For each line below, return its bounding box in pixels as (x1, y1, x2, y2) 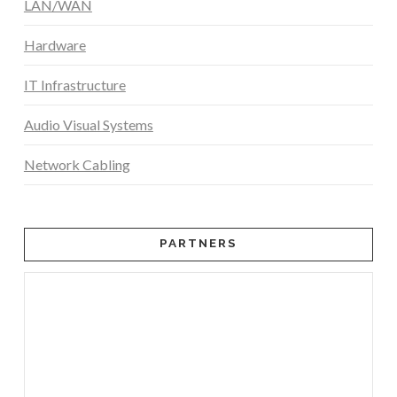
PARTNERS (159, 236, 238, 251)
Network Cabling (23, 155, 130, 173)
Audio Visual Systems (23, 115, 153, 133)
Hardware (23, 35, 86, 53)
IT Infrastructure (23, 75, 126, 93)
